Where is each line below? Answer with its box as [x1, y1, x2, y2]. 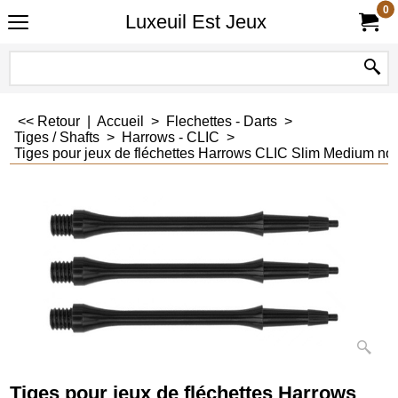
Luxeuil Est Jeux [124, 11, 267, 33]
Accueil [97, 114, 147, 129]
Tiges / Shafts [14, 130, 99, 145]
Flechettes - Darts [166, 114, 277, 129]
